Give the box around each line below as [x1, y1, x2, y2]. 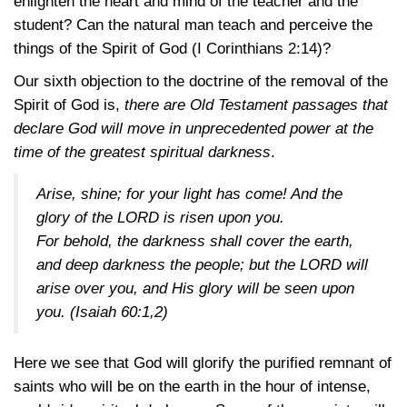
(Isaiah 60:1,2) [70, 303, 168, 321]
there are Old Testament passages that [120, 96, 388, 114]
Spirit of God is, [14, 96, 120, 114]
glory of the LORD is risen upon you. [36, 209, 284, 226]
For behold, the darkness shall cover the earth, [36, 233, 353, 250]
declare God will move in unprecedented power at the [14, 120, 373, 137]
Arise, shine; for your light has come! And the [36, 185, 342, 203]
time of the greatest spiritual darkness [14, 144, 271, 161]
